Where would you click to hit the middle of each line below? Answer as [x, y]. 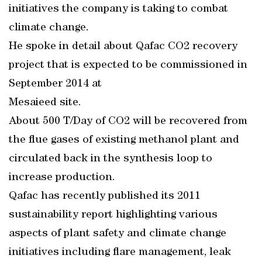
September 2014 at [55, 84]
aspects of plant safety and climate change [118, 234]
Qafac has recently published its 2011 [105, 196]
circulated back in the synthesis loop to [111, 159]
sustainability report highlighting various [113, 215]
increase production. [62, 178]
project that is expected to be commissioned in [128, 65]
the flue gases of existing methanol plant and [124, 140]
